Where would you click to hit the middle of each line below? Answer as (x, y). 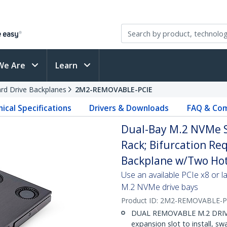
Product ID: (141, 200)
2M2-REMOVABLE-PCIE (114, 89)
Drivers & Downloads (129, 108)
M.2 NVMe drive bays (160, 187)
